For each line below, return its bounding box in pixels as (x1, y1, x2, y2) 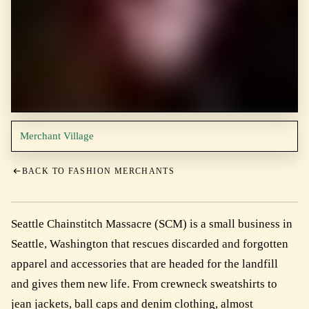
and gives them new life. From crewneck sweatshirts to (10, 277, 277, 290)
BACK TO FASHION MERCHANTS (21, 166, 175, 175)
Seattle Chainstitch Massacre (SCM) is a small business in (10, 217, 292, 230)
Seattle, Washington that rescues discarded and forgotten (10, 237, 288, 250)
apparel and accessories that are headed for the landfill (10, 257, 278, 270)
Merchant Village (19, 130, 94, 141)
